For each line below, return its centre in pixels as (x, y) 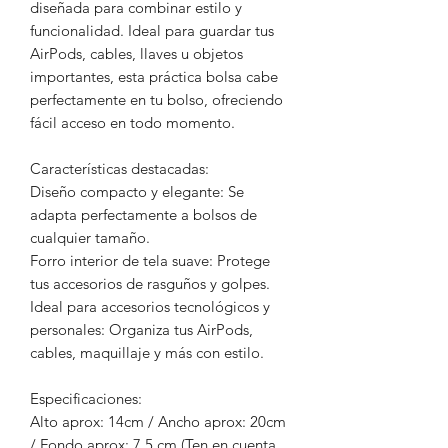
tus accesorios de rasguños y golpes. (150, 283)
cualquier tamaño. (90, 237)
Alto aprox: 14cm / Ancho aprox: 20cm (158, 421)
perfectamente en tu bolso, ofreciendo (156, 99)
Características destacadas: (119, 168)
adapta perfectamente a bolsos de (143, 214)
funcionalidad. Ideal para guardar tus (152, 30)
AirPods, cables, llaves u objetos (136, 53)
